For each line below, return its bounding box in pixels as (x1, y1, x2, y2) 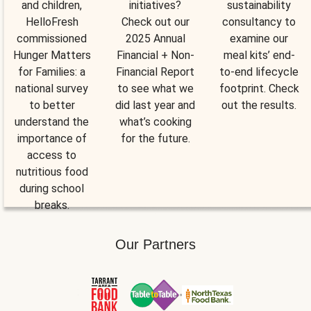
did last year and (115, 98, 196, 112)
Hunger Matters (12, 48, 91, 62)
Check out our (121, 15, 190, 28)
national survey (15, 81, 89, 95)
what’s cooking (119, 115, 192, 128)
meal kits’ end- (223, 48, 295, 62)
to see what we (117, 81, 194, 95)
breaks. (34, 198, 69, 212)
